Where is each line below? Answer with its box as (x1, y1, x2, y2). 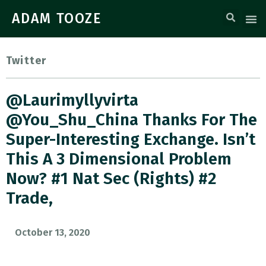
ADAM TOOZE (12, 10, 102, 27)
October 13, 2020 (15, 227, 90, 238)
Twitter (6, 54, 47, 67)
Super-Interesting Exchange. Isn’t (6, 129, 255, 149)
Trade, (6, 188, 53, 208)
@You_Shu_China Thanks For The (6, 110, 257, 129)
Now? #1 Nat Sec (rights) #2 (6, 169, 217, 188)
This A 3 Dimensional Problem (6, 149, 232, 169)
